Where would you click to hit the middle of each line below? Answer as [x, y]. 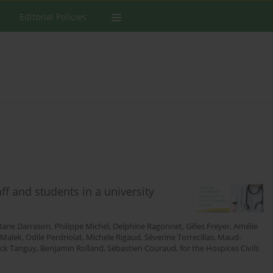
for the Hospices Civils [219, 249]
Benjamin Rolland [72, 249]
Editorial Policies [53, 17]
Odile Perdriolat [54, 238]
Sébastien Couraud [142, 249]
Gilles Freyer [208, 227]
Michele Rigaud [113, 238]
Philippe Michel [82, 227]
